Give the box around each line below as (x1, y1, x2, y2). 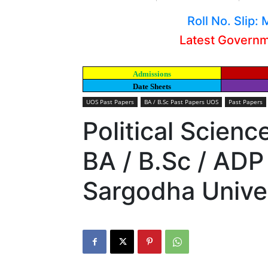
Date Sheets (133, 82, 171, 91)
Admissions (133, 69, 171, 78)
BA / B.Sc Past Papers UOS (144, 98, 218, 106)
